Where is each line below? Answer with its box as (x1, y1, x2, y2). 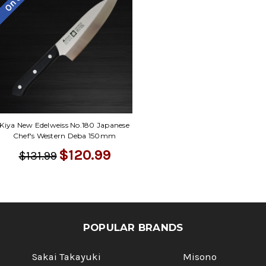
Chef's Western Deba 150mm (12, 131, 116, 141)
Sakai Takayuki (32, 251, 101, 263)
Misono (182, 251, 217, 263)
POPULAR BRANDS (83, 221, 183, 234)
